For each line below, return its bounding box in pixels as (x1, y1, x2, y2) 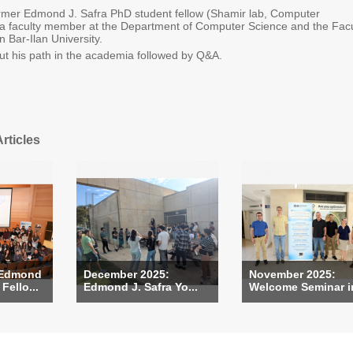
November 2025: (249, 268, 336, 281)
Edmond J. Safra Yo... (84, 281, 198, 293)
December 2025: (84, 268, 169, 281)
